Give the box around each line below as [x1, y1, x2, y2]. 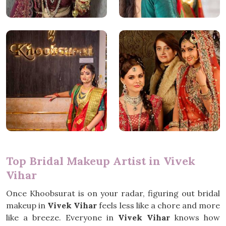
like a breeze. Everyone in [6, 212, 118, 222]
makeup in [6, 200, 48, 210]
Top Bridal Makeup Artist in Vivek [6, 154, 195, 168]
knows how [170, 212, 220, 222]
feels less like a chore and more [97, 200, 220, 210]
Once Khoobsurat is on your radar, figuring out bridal [6, 188, 220, 198]
